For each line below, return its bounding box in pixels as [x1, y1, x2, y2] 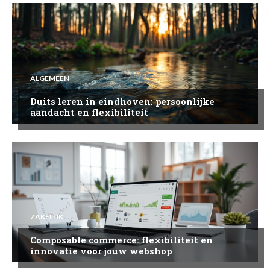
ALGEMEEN [30, 73, 69, 83]
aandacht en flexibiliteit [30, 105, 148, 118]
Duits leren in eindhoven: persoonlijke [30, 95, 215, 107]
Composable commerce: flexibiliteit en [30, 233, 213, 246]
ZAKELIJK [30, 212, 63, 221]
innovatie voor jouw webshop [30, 244, 172, 257]
